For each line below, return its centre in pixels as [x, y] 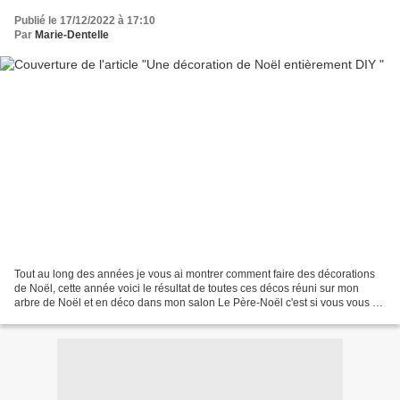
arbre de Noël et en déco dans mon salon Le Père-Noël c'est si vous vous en [200, 302]
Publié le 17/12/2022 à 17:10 [85, 21]
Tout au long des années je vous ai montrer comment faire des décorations [195, 274]
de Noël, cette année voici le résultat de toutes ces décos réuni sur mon [187, 288]
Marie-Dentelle [72, 35]
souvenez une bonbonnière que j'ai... [104, 317]
